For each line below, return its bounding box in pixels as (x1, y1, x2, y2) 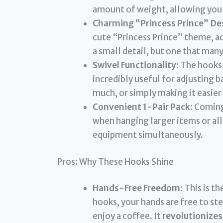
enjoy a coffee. (92, 211, 154, 222)
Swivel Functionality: (92, 60, 179, 71)
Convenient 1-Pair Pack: (92, 102, 193, 113)
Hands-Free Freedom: (92, 183, 183, 194)
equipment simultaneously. (92, 129, 203, 141)
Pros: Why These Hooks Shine (57, 156, 174, 167)
